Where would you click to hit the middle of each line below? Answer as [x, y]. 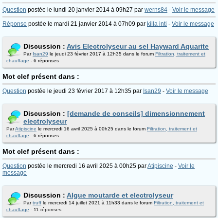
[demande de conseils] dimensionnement [136, 113]
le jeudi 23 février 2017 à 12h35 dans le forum [102, 54]
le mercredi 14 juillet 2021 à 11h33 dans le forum [98, 203]
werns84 [156, 10]
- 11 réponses [45, 209]
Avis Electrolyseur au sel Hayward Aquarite [138, 46]
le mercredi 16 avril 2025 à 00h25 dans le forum [92, 129]
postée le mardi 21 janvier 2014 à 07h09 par [87, 24]
